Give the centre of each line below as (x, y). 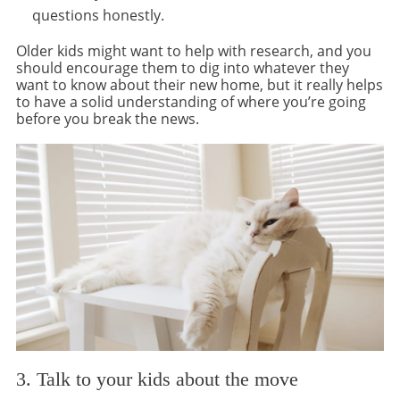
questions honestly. (100, 15)
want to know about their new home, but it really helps (200, 84)
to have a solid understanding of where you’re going (191, 101)
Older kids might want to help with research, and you (194, 50)
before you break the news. (108, 118)
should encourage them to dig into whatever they (183, 67)
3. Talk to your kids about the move (157, 379)
